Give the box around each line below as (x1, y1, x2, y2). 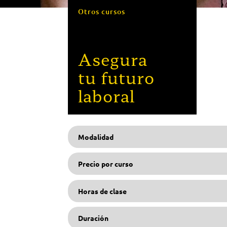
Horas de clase (78, 186, 127, 196)
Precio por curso (78, 159, 134, 169)
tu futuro (78, 65, 155, 89)
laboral (78, 83, 135, 107)
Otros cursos (78, 6, 126, 16)
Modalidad (78, 132, 114, 141)
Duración (78, 213, 109, 223)
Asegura (78, 47, 148, 70)
